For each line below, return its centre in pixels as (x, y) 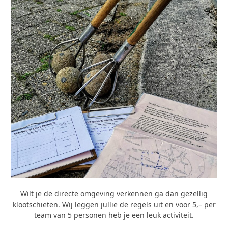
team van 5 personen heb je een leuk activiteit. (114, 215)
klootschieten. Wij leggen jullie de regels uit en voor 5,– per (114, 205)
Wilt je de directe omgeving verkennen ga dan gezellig (114, 194)
